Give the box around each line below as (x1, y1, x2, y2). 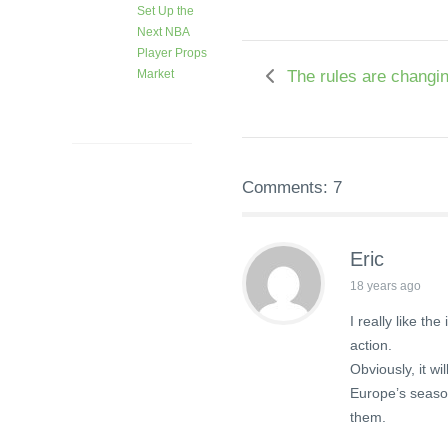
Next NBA (137, 25, 189, 40)
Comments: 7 (242, 178, 342, 198)
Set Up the (137, 4, 194, 19)
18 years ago (350, 279, 421, 294)
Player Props (137, 46, 207, 61)
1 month (137, 90, 181, 105)
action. (350, 337, 392, 354)
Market (137, 67, 174, 82)
